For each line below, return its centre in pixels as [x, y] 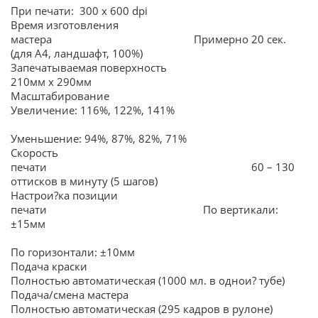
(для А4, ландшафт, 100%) [77, 54]
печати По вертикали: [144, 210]
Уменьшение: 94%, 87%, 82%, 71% [99, 139]
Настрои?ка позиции [64, 196]
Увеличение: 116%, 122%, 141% [93, 111]
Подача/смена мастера [155, 295]
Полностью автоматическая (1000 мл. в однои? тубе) [148, 281]
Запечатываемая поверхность [157, 68]
